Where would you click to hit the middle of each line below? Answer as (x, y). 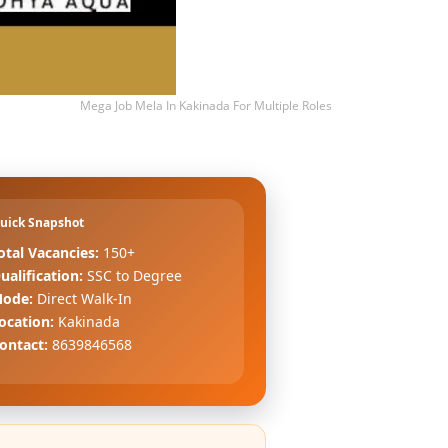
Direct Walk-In (82, 298)
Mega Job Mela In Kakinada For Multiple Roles (206, 105)
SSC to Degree (132, 275)
